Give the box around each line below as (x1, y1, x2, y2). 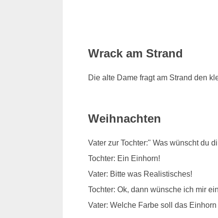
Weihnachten (88, 112, 161, 126)
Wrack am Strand (88, 47, 183, 60)
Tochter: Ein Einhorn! (88, 154, 160, 163)
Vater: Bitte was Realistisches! (88, 170, 192, 179)
